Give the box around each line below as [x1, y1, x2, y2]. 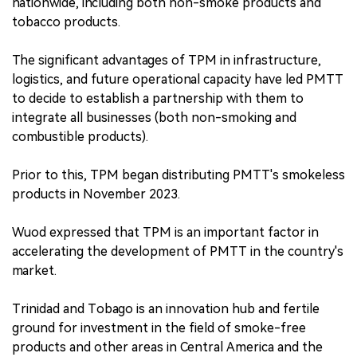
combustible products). [12, 129, 148, 145]
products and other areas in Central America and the [12, 339, 323, 355]
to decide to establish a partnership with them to [12, 91, 304, 107]
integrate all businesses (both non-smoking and [12, 110, 296, 126]
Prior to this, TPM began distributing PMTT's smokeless [12, 167, 345, 183]
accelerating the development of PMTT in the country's [12, 244, 343, 260]
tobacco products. [12, 14, 120, 30]
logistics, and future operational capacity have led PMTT [12, 72, 343, 88]
